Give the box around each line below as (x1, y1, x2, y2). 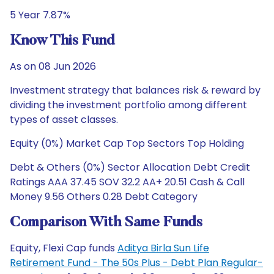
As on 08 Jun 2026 (10, 59, 96, 73)
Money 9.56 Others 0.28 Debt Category (10, 190, 198, 204)
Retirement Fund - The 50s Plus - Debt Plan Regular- (10, 256, 263, 270)
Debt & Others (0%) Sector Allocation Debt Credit (10, 160, 250, 174)
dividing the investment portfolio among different (10, 98, 247, 112)
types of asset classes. (10, 113, 118, 127)
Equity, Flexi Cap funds (10, 241, 117, 255)
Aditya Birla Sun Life (117, 241, 209, 255)
